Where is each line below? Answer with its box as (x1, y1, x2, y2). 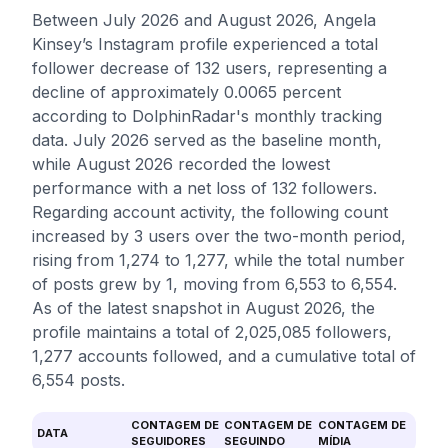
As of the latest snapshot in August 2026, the (32, 298, 375, 318)
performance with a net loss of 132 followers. (32, 178, 377, 198)
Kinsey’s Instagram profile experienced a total (32, 34, 378, 54)
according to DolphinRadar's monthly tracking (32, 106, 382, 126)
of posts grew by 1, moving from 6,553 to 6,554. (32, 274, 397, 294)
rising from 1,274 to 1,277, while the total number (32, 250, 405, 270)
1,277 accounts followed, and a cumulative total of (32, 346, 416, 366)
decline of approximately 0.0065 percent (32, 82, 341, 102)
